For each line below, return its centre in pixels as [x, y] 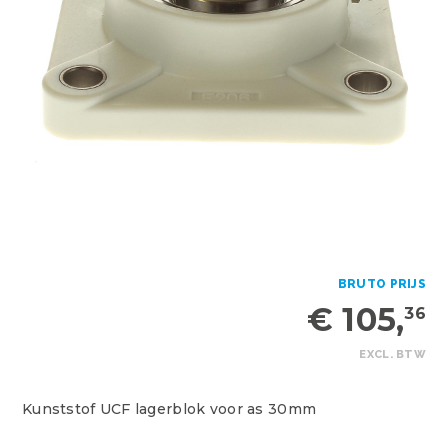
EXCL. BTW [392, 354]
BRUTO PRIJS [381, 284]
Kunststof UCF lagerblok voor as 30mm [169, 409]
